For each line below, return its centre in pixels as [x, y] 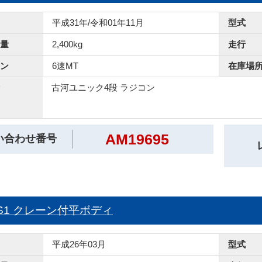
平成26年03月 [79, 244]
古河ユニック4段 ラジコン [103, 87]
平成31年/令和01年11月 [98, 23]
